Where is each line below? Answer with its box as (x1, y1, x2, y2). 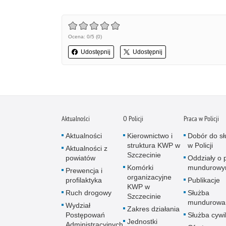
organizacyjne (127, 173, 172, 182)
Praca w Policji (184, 114, 219, 124)
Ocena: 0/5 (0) (68, 34, 102, 40)
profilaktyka (66, 176, 102, 185)
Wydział (66, 201, 90, 210)
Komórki (127, 163, 153, 172)
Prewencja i (66, 166, 102, 175)
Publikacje (188, 176, 220, 185)
